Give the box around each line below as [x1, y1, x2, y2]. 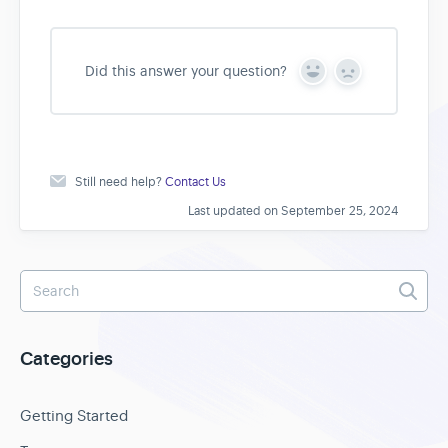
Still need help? [75, 174, 165, 191]
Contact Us [165, 174, 226, 191]
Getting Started [20, 406, 128, 426]
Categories [20, 348, 113, 372]
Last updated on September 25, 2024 [188, 203, 398, 220]
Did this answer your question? [84, 62, 287, 81]
